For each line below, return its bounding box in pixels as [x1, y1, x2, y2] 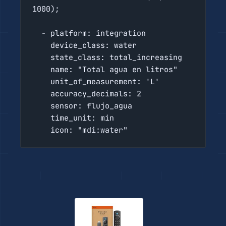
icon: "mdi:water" [50, 125, 128, 135]
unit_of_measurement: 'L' [32, 76, 50, 87]
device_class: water [32, 40, 50, 50]
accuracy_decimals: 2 [32, 88, 50, 99]
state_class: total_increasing [32, 52, 50, 63]
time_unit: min [32, 112, 50, 123]
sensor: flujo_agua [32, 100, 50, 111]
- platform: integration [32, 28, 41, 38]
